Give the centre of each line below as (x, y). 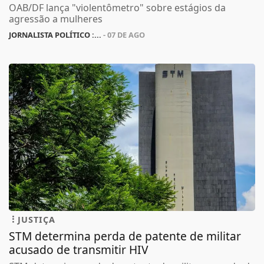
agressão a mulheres (56, 19)
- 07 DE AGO (123, 34)
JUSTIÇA (37, 219)
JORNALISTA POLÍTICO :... (55, 34)
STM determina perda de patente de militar (125, 236)
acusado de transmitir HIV (79, 249)
